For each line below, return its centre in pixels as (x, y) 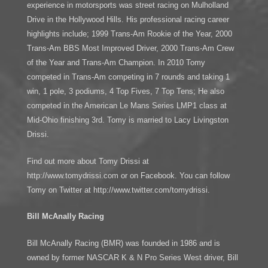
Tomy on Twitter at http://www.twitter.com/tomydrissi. (118, 190)
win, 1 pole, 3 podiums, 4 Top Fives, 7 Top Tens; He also (125, 91)
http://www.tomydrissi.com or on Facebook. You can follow (128, 175)
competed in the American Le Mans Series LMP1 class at (127, 105)
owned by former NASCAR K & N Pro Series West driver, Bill (132, 258)
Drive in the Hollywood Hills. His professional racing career (128, 19)
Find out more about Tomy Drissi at (88, 161)
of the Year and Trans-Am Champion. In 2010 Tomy (116, 62)
